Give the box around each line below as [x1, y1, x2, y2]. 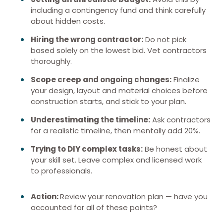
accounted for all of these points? [31, 202, 157, 213]
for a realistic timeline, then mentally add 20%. [31, 125, 200, 136]
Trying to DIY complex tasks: [31, 144, 143, 154]
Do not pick [143, 34, 186, 45]
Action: [31, 191, 60, 202]
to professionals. [31, 166, 92, 176]
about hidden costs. [31, 16, 105, 26]
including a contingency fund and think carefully [31, 5, 206, 15]
